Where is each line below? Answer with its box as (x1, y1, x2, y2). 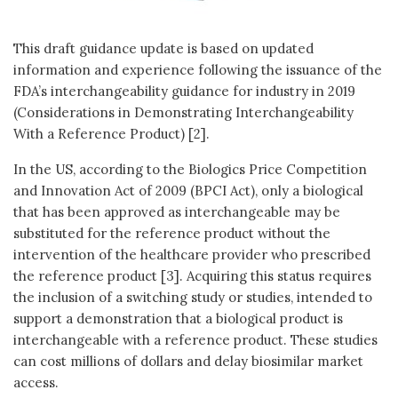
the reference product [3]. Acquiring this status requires (13, 267, 371, 284)
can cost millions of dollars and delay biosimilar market (13, 352, 363, 370)
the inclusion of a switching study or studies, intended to (13, 288, 372, 306)
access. (13, 373, 59, 391)
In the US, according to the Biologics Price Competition (13, 160, 367, 178)
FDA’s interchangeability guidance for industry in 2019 (13, 82, 355, 99)
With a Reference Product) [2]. (13, 124, 210, 142)
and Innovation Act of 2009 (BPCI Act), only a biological (13, 181, 363, 199)
